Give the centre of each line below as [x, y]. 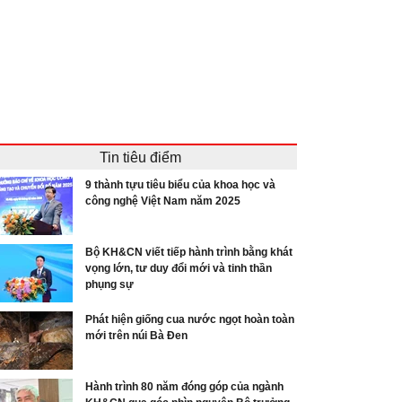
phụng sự [109, 284]
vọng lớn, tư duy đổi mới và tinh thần [179, 268]
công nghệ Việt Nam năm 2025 [163, 201]
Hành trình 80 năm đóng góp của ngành [184, 387]
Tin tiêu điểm [140, 157]
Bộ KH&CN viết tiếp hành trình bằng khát [189, 252]
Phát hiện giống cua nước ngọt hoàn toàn [190, 319]
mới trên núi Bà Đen [136, 336]
